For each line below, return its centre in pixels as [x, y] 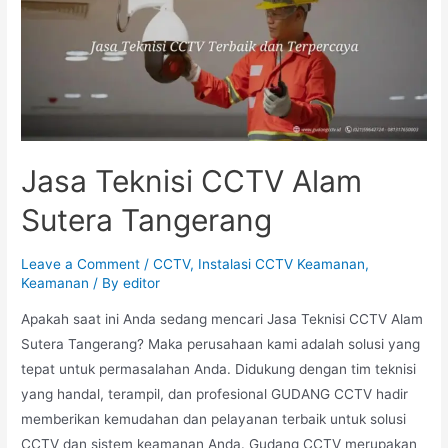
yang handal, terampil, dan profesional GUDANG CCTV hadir [215, 393]
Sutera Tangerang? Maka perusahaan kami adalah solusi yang [221, 343]
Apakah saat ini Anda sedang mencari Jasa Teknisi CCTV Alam [222, 318]
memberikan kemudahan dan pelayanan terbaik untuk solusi [214, 418]
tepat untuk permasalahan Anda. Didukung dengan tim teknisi [219, 368]
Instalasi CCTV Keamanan [282, 263]
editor [142, 282]
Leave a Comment [81, 263]
